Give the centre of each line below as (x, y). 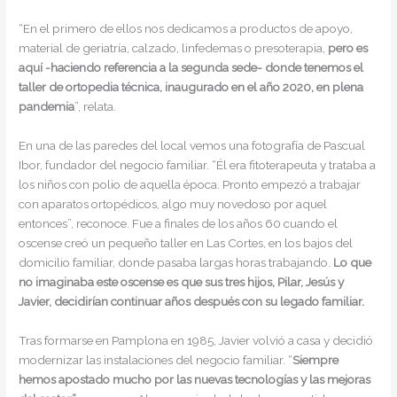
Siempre (316, 360)
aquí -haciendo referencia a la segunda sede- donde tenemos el (191, 68)
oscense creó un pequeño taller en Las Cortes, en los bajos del (186, 243)
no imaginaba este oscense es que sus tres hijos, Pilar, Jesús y (182, 282)
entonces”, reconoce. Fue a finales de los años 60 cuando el (179, 224)
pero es (348, 48)
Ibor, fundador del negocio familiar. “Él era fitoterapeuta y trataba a (198, 165)
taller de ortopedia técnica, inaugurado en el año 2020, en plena (191, 87)
